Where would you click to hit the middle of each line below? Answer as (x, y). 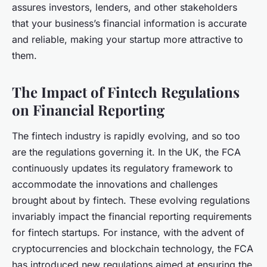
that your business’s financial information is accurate (129, 24)
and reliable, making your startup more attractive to (128, 40)
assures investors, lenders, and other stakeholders (125, 7)
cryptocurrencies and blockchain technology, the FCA (133, 249)
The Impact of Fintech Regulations (126, 92)
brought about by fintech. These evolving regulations (131, 201)
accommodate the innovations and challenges (115, 184)
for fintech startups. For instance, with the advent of (128, 233)
